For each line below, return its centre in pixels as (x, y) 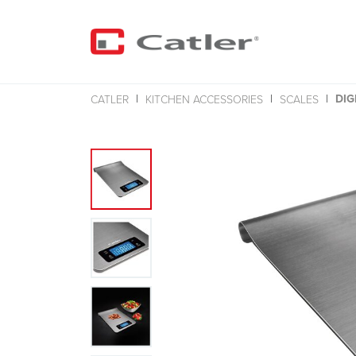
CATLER (110, 99)
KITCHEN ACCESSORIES (204, 99)
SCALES (299, 99)
